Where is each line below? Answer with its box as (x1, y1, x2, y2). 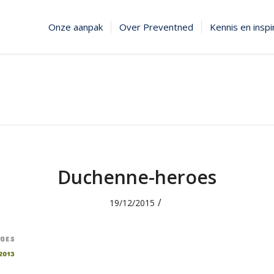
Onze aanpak (48, 21, 103, 33)
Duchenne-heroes (57, 165, 217, 190)
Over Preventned (119, 21, 194, 33)
